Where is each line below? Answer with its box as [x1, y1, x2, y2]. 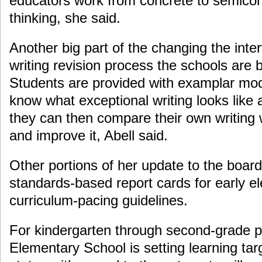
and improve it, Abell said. [9, 127, 168, 144]
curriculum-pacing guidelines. [9, 192, 188, 209]
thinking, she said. [9, 10, 120, 26]
